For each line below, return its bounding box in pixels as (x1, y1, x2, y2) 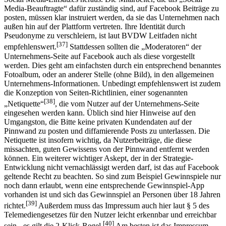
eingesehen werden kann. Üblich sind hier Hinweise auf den (4, 108, 196, 118)
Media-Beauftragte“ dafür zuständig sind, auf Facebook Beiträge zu (4, 4, 219, 13)
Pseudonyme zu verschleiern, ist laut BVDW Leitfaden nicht (4, 31, 197, 40)
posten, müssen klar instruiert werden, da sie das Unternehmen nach (4, 13, 219, 22)
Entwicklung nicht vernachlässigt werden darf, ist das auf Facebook (4, 163, 219, 172)
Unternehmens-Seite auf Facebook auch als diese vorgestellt (4, 51, 195, 61)
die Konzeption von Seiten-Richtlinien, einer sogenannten (4, 88, 188, 97)
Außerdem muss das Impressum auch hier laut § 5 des (37, 201, 209, 210)
